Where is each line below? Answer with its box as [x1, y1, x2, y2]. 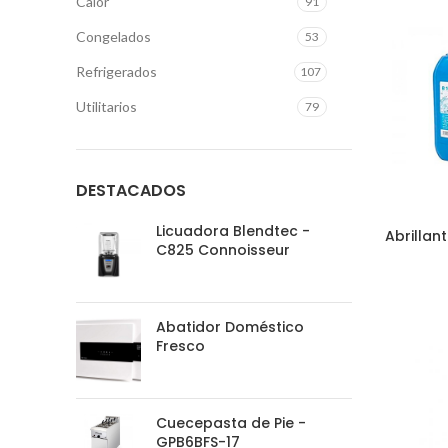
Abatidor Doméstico [156, 317, 304, 337]
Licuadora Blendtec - [156, 221, 310, 241]
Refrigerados [76, 63, 157, 80]
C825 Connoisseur [156, 240, 290, 260]
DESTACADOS [76, 179, 186, 202]
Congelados [76, 28, 151, 45]
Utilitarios [76, 98, 137, 115]
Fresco [156, 336, 205, 356]
